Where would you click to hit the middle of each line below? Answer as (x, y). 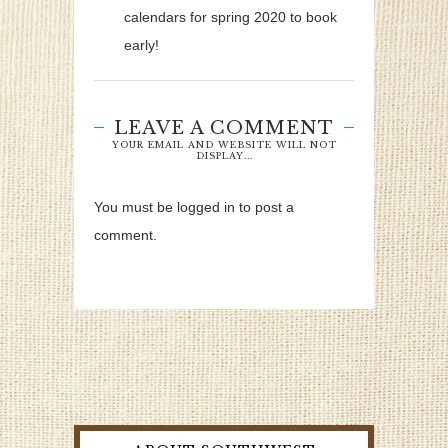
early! (141, 45)
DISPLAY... (224, 156)
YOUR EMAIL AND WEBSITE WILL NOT (224, 145)
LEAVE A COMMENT (224, 128)
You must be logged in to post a (194, 207)
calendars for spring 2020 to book (230, 17)
